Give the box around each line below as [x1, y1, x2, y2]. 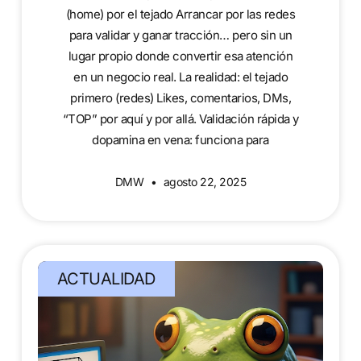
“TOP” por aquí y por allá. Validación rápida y [62, 110, 299, 127]
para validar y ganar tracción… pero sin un [68, 27, 293, 43]
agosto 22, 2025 [160, 174, 247, 189]
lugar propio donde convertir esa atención [68, 48, 293, 64]
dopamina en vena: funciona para [92, 131, 269, 147]
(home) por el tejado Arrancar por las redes [65, 6, 296, 22]
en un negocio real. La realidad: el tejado [73, 68, 288, 85]
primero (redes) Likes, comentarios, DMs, [70, 89, 291, 106]
